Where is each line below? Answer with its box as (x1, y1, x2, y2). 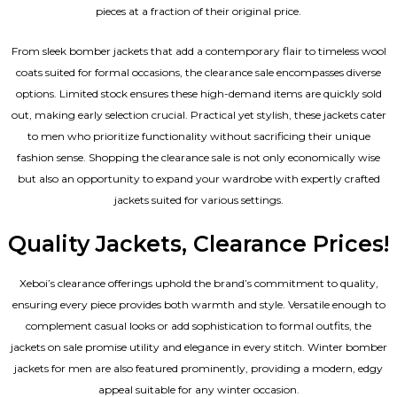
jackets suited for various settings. (113, 192, 284, 206)
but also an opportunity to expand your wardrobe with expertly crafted (17, 171, 380, 185)
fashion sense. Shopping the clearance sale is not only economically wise (17, 150, 380, 164)
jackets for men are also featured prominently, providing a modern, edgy (14, 362, 383, 376)
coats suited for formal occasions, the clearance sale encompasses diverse (16, 65, 381, 79)
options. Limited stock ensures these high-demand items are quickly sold (15, 86, 382, 100)
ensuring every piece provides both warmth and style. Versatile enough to (12, 298, 385, 312)
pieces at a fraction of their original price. (96, 4, 301, 18)
